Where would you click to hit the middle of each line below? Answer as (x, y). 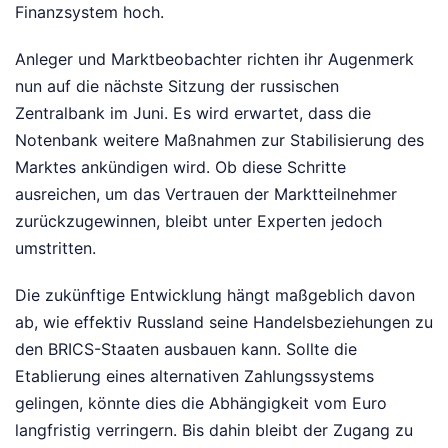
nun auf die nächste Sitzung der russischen (177, 86)
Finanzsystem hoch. (89, 12)
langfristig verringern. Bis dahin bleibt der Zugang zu (214, 430)
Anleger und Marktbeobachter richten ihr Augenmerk (214, 59)
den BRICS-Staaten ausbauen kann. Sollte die (186, 349)
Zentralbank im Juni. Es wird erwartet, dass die (193, 113)
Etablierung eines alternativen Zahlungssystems (194, 376)
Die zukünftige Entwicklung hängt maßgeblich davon (215, 295)
